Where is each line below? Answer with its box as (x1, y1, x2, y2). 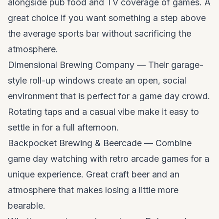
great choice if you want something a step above (8, 13, 206, 23)
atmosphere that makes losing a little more (8, 185, 178, 195)
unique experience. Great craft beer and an (8, 169, 179, 179)
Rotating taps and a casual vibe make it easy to (8, 107, 199, 117)
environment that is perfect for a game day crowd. (8, 91, 210, 101)
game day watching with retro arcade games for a (8, 153, 209, 164)
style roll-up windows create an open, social (8, 75, 186, 86)
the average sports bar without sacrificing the (8, 28, 191, 39)
